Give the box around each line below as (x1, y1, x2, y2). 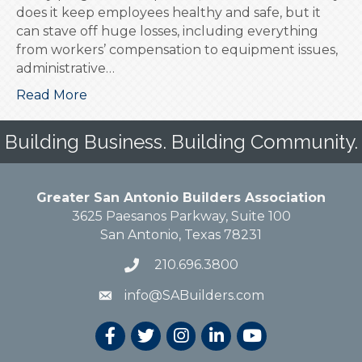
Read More (16, 86, 87, 103)
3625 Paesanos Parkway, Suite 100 (71, 208, 291, 224)
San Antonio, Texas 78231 (100, 226, 262, 242)
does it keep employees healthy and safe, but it (16, 4, 321, 20)
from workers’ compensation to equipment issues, (16, 41, 338, 57)
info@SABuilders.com (124, 287, 264, 303)
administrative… (16, 60, 115, 76)
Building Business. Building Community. (4, 129, 358, 154)
